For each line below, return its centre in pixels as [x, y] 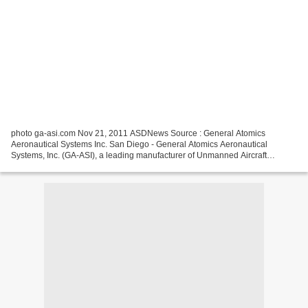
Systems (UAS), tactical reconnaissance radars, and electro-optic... [135, 166]
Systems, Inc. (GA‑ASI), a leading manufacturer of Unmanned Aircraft [139, 155]
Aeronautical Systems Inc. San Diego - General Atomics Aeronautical [139, 144]
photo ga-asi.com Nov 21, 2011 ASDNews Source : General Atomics [138, 133]
